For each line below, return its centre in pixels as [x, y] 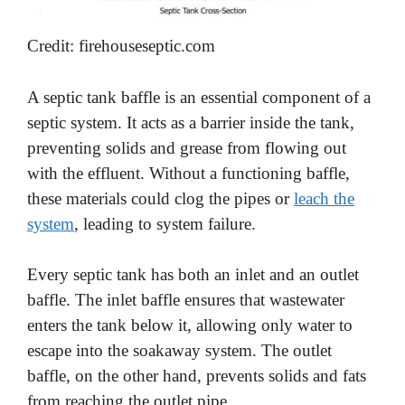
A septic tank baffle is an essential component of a [199, 97]
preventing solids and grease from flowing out [187, 147]
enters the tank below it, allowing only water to [190, 325]
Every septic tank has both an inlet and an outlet [193, 275]
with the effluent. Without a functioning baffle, [188, 173]
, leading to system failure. [165, 223]
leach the [324, 198]
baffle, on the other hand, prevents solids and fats [197, 376]
